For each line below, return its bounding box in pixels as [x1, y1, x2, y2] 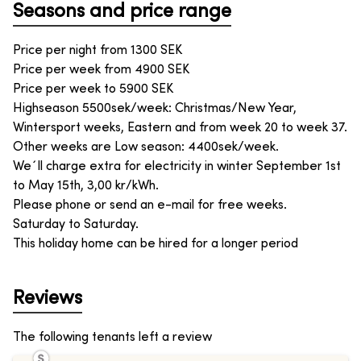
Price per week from [13, 63, 131, 77]
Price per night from [13, 44, 127, 57]
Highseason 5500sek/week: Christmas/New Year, [13, 102, 297, 115]
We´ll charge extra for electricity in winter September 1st [13, 160, 341, 173]
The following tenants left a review [13, 330, 212, 344]
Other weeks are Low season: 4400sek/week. [13, 140, 279, 154]
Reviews [13, 289, 82, 308]
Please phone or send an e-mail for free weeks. [13, 198, 287, 212]
